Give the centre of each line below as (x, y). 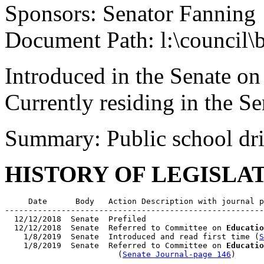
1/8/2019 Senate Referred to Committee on (115, 245)
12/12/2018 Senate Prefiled (75, 219)
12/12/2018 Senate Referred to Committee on (115, 228)
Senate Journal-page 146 (177, 254)
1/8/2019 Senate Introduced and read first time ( (132, 237)
